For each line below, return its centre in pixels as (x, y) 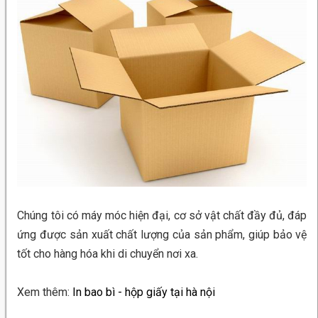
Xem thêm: (45, 292)
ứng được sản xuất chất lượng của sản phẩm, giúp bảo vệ (162, 235)
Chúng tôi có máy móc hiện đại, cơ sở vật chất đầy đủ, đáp (162, 216)
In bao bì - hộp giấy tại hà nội (144, 292)
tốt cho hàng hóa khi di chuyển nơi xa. (108, 254)
